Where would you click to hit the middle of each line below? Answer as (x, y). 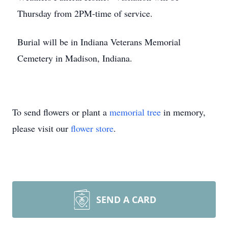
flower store (92, 128)
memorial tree (135, 112)
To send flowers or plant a (61, 112)
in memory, (183, 112)
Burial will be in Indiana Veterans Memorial (99, 42)
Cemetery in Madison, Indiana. (75, 58)
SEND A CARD (126, 199)
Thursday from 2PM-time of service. (85, 13)
